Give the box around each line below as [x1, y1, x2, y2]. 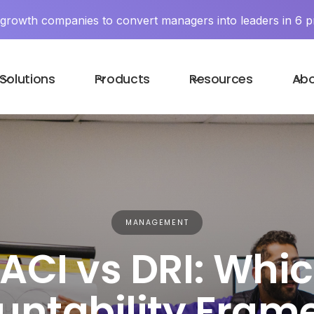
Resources [189, 71, 253, 88]
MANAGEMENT [125, 217, 189, 228]
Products [94, 71, 150, 88]
